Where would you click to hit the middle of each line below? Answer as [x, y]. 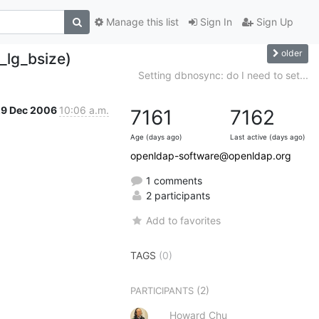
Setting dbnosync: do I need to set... [223, 75]
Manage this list [141, 22]
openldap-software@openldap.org [211, 155]
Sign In [215, 22]
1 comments [173, 180]
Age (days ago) [156, 137]
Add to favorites [184, 220]
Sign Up [273, 22]
